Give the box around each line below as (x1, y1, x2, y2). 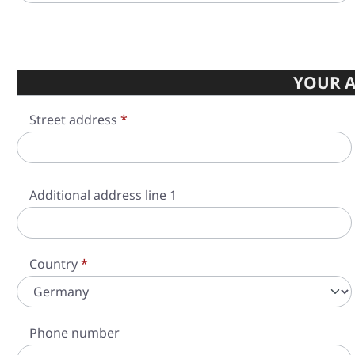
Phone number (29, 324, 120, 342)
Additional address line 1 (29, 186, 177, 204)
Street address (29, 111, 120, 128)
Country (29, 255, 81, 273)
